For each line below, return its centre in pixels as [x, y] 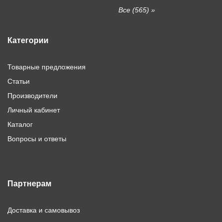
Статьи [19, 82]
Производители [32, 96]
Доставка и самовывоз [44, 210]
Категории [28, 41]
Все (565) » [137, 10]
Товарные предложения [47, 67]
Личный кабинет [34, 110]
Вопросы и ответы [37, 139]
